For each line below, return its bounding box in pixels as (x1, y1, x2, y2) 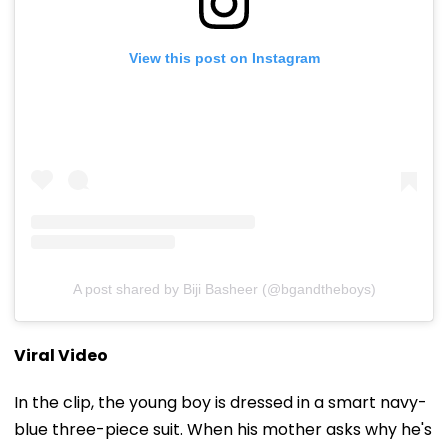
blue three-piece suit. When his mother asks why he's (14, 417, 432, 441)
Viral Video (14, 343, 108, 367)
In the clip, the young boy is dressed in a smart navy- (14, 390, 427, 414)
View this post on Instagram (128, 49, 320, 66)
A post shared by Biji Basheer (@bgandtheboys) (72, 280, 376, 297)
